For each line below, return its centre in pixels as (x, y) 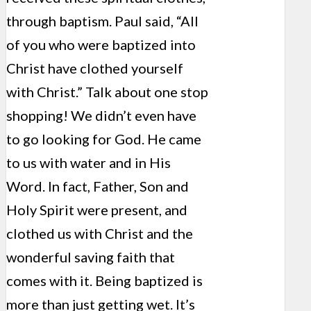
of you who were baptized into (101, 45)
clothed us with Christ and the (100, 234)
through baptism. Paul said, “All (102, 21)
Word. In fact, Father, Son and (98, 186)
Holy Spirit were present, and (97, 210)
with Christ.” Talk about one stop (107, 92)
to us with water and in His (89, 163)
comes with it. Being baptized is (104, 281)
